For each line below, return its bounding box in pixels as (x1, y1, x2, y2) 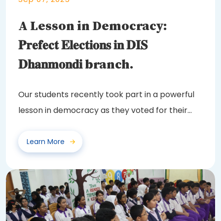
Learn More (27, 136, 65, 147)
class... (18, 120, 42, 132)
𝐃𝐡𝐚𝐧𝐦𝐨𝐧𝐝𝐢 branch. (18, 56, 134, 73)
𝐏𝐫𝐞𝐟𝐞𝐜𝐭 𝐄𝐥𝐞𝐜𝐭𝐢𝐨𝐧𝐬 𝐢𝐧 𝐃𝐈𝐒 (18, 37, 147, 54)
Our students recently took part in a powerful (18, 88, 194, 100)
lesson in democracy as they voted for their (18, 104, 187, 116)
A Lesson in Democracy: (18, 18, 167, 35)
